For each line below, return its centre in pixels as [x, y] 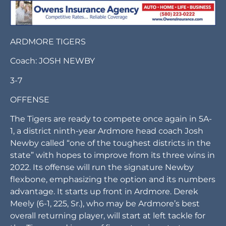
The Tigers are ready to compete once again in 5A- [111, 191]
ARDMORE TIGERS [48, 114]
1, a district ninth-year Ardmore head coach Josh [107, 203]
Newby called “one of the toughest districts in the [110, 215]
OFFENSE [30, 172]
